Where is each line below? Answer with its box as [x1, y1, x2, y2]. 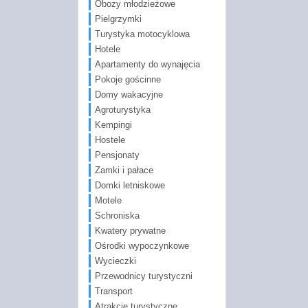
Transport [94, 285, 133, 296]
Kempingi [94, 119, 132, 130]
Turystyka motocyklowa [94, 28, 190, 39]
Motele [94, 195, 122, 206]
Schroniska [94, 210, 140, 221]
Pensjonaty [94, 149, 140, 160]
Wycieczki [94, 255, 136, 266]
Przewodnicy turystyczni [94, 270, 192, 281]
